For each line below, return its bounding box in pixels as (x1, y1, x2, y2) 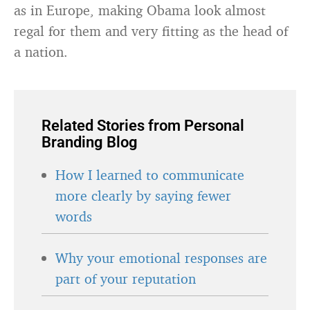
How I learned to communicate (55, 166, 244, 183)
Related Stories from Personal (42, 117, 244, 134)
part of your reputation (55, 270, 196, 287)
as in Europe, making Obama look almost (14, 1, 266, 19)
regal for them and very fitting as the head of (14, 22, 288, 39)
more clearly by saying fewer (55, 187, 231, 204)
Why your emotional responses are (55, 249, 267, 266)
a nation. (14, 43, 68, 60)
